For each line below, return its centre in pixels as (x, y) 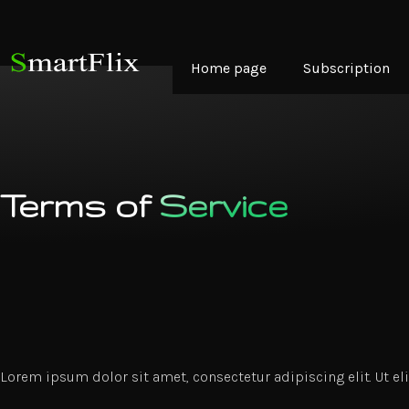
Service (223, 205)
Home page (228, 68)
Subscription (346, 68)
